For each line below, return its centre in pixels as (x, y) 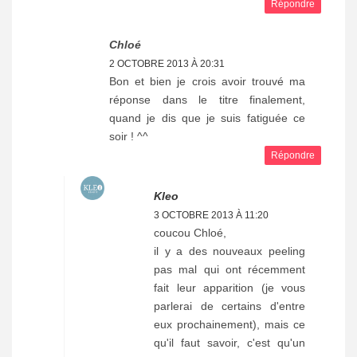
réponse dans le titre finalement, (207, 100)
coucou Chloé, (190, 233)
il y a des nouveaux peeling (229, 251)
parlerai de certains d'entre (229, 306)
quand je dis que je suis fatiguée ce (207, 118)
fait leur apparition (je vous (229, 288)
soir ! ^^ (129, 137)
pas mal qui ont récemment (229, 270)
